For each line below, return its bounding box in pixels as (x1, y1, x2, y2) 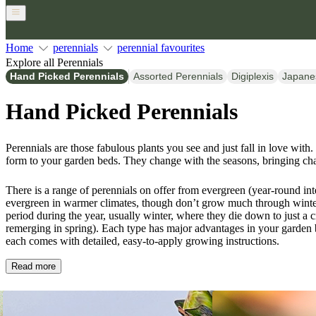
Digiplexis (231, 70, 274, 82)
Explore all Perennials (6, 56, 103, 68)
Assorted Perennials (133, 70, 223, 82)
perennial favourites (117, 41, 205, 54)
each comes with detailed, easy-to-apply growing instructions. (6, 235, 279, 248)
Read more (11, 261, 56, 272)
